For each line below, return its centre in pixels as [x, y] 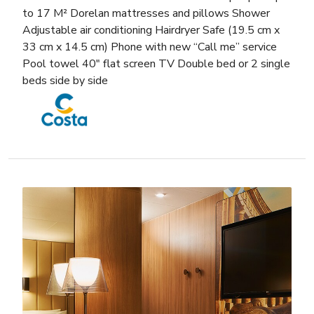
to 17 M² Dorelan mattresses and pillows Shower [146, 14]
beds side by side [65, 81]
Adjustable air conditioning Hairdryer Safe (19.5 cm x [151, 30]
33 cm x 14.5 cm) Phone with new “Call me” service [150, 47]
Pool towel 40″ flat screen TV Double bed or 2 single [156, 64]
